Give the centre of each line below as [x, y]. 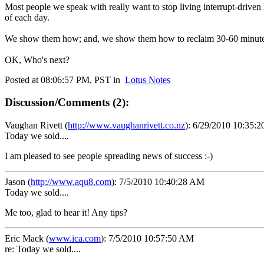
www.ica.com [75, 239]
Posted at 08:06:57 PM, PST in [65, 80]
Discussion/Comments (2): [67, 103]
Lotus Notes [148, 80]
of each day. [27, 17]
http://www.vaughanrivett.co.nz [126, 126]
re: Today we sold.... [43, 249]
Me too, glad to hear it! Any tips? [66, 213]
